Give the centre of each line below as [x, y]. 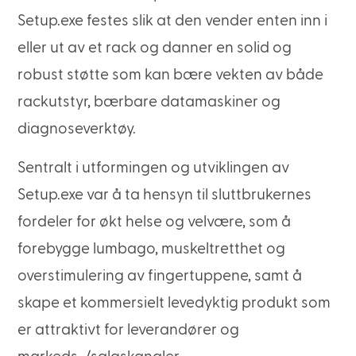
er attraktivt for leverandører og [129, 330]
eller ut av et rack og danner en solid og [155, 48]
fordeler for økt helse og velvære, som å [155, 222]
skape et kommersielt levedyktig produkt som [174, 303]
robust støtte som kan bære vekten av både [171, 75]
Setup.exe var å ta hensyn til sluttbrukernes [165, 195]
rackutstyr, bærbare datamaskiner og [149, 103]
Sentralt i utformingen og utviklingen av [154, 168]
